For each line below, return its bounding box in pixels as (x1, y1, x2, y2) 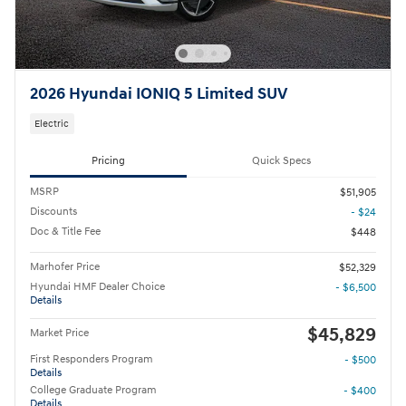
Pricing (92, 153, 125, 168)
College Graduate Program (30, 383, 157, 398)
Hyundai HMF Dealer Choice (30, 280, 165, 295)
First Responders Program (30, 353, 153, 367)
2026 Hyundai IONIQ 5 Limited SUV (30, 83, 287, 104)
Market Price (30, 326, 89, 341)
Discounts (30, 205, 77, 219)
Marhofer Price (30, 260, 100, 275)
